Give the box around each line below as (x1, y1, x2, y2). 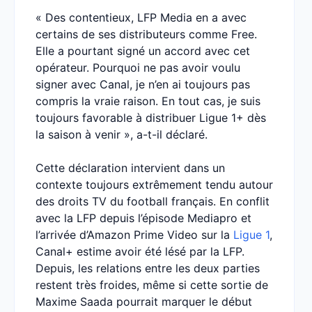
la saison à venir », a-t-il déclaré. (36, 127, 208, 141)
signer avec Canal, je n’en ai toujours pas (36, 77, 250, 91)
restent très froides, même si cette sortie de (36, 278, 268, 292)
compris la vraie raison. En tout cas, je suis (36, 94, 260, 108)
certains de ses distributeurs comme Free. (36, 27, 257, 41)
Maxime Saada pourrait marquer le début (36, 295, 252, 309)
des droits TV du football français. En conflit (36, 194, 270, 208)
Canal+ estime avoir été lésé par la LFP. (36, 244, 244, 258)
